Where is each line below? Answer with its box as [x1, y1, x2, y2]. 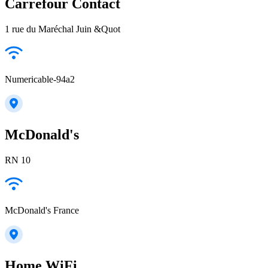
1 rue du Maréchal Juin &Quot [5, 24, 120, 35]
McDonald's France [5, 205, 79, 215]
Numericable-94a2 [5, 74, 75, 85]
